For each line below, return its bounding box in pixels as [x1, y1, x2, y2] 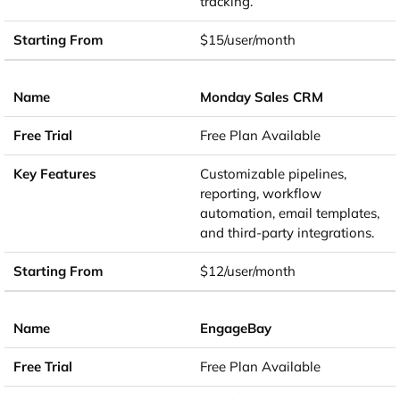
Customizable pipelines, [200, 165, 346, 183]
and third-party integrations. [200, 224, 374, 242]
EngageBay [200, 320, 271, 337]
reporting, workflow [200, 185, 321, 203]
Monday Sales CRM [200, 88, 323, 106]
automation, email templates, [200, 204, 379, 222]
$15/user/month [200, 31, 296, 49]
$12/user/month [200, 262, 296, 280]
